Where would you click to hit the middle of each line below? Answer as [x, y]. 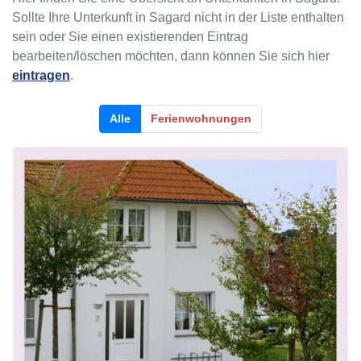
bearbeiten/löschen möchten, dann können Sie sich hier [171, 56]
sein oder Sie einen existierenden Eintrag [130, 36]
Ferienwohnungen [201, 118]
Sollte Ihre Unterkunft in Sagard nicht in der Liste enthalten [178, 17]
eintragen [41, 75]
